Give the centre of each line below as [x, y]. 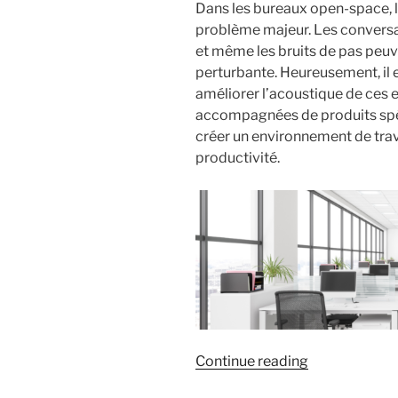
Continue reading [252, 361]
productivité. [238, 157]
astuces [333, 381]
